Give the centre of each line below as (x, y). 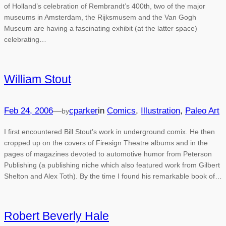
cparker (83, 111)
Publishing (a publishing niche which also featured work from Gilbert (112, 165)
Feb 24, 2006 (29, 111)
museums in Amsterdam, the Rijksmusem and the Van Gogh (100, 17)
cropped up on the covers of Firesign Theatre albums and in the (106, 143)
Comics (121, 111)
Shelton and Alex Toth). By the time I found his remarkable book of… (113, 176)
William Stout (38, 79)
